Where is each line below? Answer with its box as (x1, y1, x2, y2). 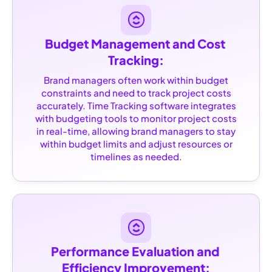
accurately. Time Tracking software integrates (36, 99, 236, 111)
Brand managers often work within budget (44, 73, 228, 86)
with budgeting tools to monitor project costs (35, 112, 237, 124)
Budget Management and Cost (44, 35, 225, 51)
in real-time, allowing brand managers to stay (36, 124, 236, 137)
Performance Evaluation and (50, 243, 219, 259)
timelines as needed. (90, 150, 182, 162)
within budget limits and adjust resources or (39, 137, 233, 149)
